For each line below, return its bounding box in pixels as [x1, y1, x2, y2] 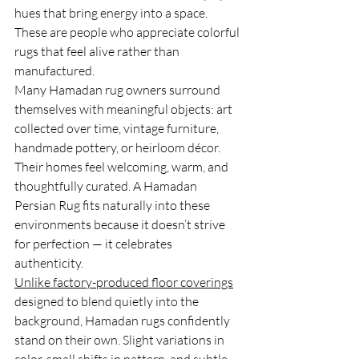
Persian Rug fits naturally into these [14, 197, 212, 214]
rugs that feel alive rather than [14, 43, 182, 60]
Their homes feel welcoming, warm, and [14, 159, 231, 175]
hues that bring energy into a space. [14, 5, 210, 22]
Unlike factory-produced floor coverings [14, 274, 233, 291]
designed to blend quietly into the [14, 293, 201, 310]
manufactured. [14, 63, 95, 79]
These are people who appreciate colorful [14, 24, 242, 41]
